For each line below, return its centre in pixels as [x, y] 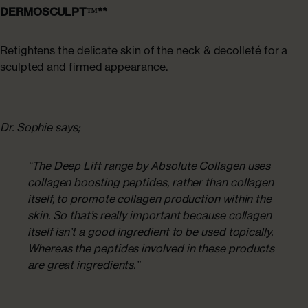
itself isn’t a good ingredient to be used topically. [150, 232]
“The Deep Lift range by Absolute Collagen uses [149, 166]
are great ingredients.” [84, 265]
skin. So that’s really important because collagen [150, 216]
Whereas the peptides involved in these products [151, 249]
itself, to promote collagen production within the [150, 199]
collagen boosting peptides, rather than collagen [151, 183]
